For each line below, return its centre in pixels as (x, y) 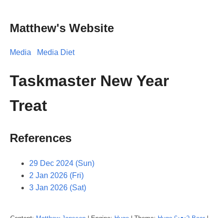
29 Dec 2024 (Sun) (62, 163)
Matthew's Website (62, 28)
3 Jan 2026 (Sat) (58, 187)
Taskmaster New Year (89, 81)
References (41, 138)
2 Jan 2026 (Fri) (56, 175)
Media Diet (56, 52)
